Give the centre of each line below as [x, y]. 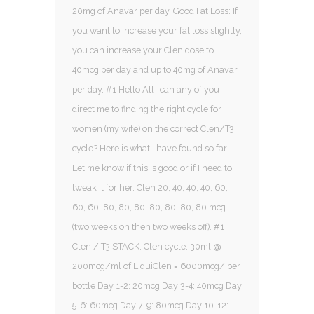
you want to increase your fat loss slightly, [157, 30]
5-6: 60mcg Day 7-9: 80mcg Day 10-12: [150, 305]
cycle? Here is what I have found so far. [150, 148]
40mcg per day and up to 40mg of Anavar [155, 69]
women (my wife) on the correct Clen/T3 [153, 128]
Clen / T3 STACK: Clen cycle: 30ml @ [147, 246]
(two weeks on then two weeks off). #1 [148, 226]
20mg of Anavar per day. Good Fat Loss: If [155, 11]
